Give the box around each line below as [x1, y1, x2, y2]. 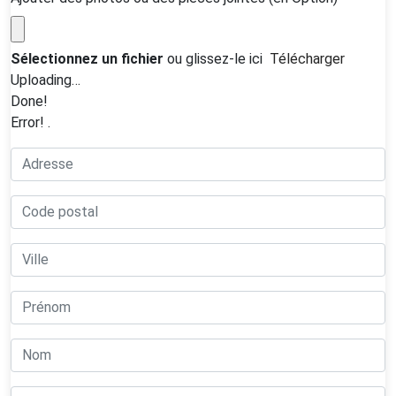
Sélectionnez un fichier [11, 49, 167, 67]
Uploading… [11, 71, 80, 88]
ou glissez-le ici [167, 49, 263, 67]
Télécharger [270, 49, 345, 67]
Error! [11, 113, 48, 131]
